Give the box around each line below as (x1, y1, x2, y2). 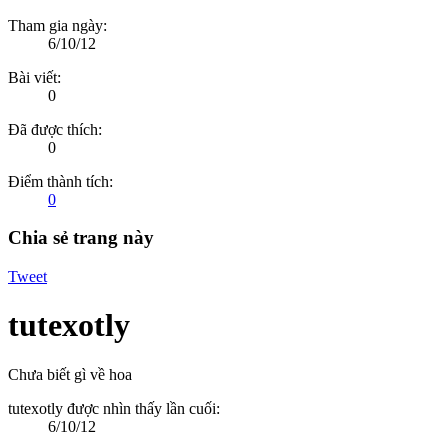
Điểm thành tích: (8, 172, 113, 190)
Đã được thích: (8, 120, 102, 138)
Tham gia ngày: (8, 16, 107, 34)
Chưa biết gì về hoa (8, 365, 132, 383)
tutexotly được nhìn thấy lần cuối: (8, 399, 220, 417)
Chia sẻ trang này (8, 227, 154, 249)
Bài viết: (8, 68, 61, 86)
